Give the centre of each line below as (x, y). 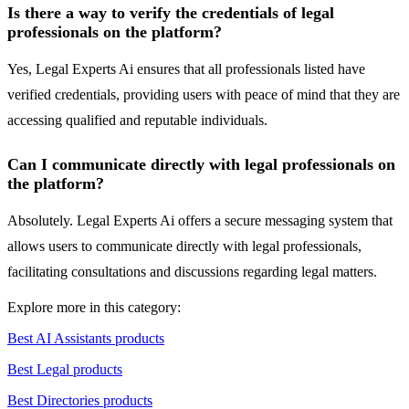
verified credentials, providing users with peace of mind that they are (204, 95)
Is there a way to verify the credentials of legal (171, 13)
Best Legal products (65, 370)
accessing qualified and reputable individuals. (137, 121)
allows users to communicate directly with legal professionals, (184, 246)
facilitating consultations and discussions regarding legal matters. (192, 272)
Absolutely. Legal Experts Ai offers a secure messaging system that (200, 221)
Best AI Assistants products (86, 339)
